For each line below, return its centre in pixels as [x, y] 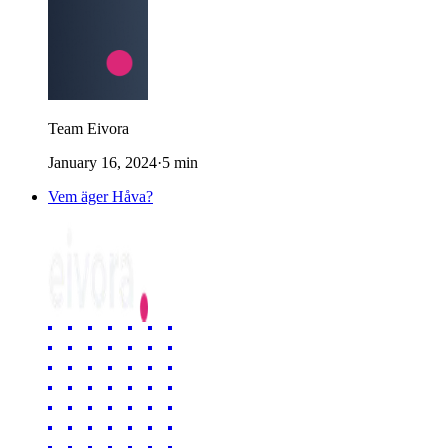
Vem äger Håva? [100, 196]
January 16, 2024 [102, 162]
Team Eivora [88, 128]
